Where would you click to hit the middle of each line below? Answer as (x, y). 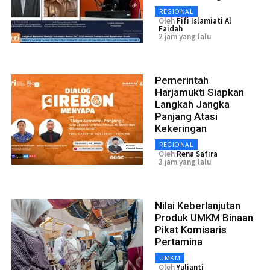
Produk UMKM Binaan (204, 217)
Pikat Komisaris (191, 229)
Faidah (171, 28)
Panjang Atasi (186, 116)
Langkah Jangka (192, 104)
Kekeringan (181, 128)
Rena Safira (197, 154)
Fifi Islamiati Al (204, 20)
